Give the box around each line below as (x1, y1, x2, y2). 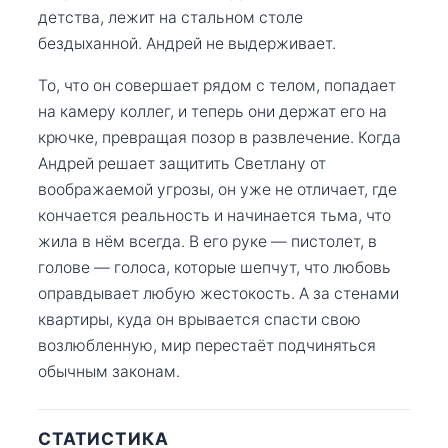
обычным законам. (38, 361, 180, 381)
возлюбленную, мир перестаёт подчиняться (38, 335, 376, 355)
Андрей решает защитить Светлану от (38, 153, 326, 173)
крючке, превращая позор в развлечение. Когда (38, 127, 401, 147)
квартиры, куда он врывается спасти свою (38, 309, 361, 329)
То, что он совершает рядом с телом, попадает (38, 75, 396, 95)
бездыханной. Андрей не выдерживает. (38, 33, 336, 53)
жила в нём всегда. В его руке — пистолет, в (38, 231, 377, 251)
